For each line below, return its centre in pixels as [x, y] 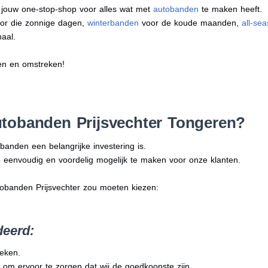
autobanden [176, 9]
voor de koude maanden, [190, 23]
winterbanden [113, 23]
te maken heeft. [230, 9]
